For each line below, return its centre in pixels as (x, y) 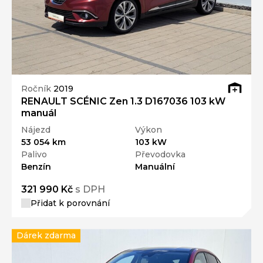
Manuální (155, 167)
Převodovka (160, 155)
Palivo (34, 155)
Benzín (36, 167)
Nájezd (36, 130)
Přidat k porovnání (70, 203)
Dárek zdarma (46, 236)
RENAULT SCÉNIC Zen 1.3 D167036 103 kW (123, 102)
